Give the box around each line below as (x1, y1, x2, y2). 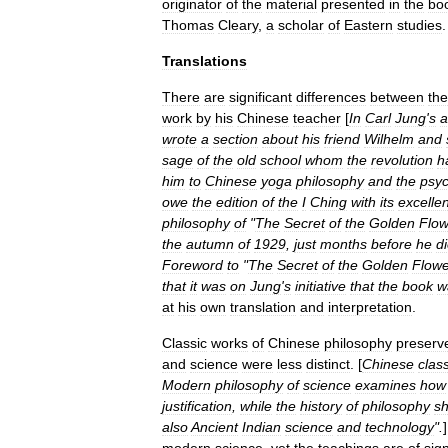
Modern (162, 377, 211, 393)
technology (365, 419, 434, 435)
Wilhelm (364, 131, 414, 147)
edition (216, 194, 258, 210)
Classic (162, 335, 207, 351)
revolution (371, 152, 433, 168)
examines (355, 377, 416, 393)
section (213, 131, 258, 147)
